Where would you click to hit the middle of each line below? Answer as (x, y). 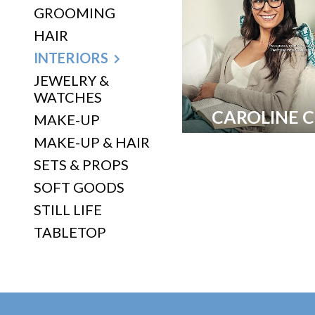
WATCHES (68, 97)
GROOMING (75, 13)
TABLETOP (70, 232)
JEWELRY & (71, 80)
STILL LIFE (68, 210)
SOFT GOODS (79, 187)
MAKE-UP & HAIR (92, 142)
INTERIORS (71, 58)
